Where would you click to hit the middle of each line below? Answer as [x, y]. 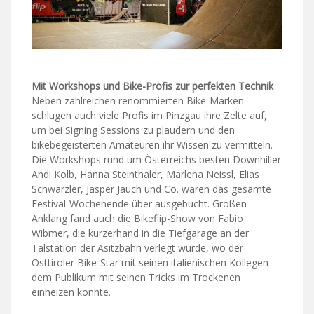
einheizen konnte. [71, 292]
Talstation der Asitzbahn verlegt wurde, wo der [137, 248]
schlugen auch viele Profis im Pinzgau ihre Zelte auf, [149, 116]
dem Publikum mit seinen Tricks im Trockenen [136, 278]
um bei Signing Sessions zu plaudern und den [133, 130]
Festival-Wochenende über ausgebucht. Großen [139, 204]
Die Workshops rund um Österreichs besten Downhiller [156, 160]
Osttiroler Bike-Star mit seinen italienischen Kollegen [150, 263]
